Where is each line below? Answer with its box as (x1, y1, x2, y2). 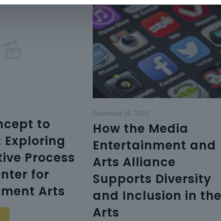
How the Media (92, 120, 188, 137)
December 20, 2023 (92, 109, 148, 117)
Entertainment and (92, 137, 216, 153)
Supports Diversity (92, 170, 212, 187)
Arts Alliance (92, 153, 176, 170)
